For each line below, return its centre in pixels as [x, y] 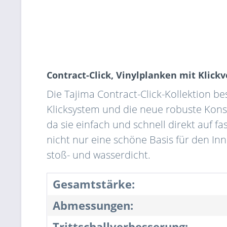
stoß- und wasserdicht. [99, 155]
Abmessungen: [93, 205]
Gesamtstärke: [94, 184]
